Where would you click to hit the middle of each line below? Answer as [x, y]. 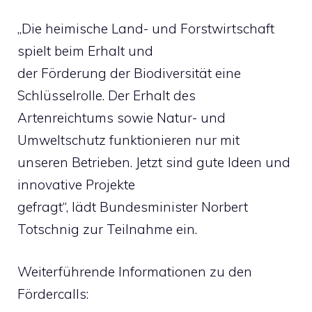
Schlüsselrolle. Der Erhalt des [107, 95]
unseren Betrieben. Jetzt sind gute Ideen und [154, 162]
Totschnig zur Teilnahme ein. [107, 229]
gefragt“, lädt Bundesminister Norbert [133, 207]
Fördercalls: [53, 294]
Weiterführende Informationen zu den [135, 271]
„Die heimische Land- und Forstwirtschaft [146, 29]
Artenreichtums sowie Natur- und [122, 118]
